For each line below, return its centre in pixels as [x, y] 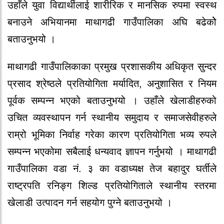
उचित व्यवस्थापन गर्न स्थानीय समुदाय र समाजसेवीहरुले [112, 118]
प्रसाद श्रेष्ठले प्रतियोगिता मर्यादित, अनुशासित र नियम [112, 84]
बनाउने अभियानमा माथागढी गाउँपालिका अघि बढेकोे [112, 22]
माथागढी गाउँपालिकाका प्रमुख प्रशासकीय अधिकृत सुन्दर [112, 67]
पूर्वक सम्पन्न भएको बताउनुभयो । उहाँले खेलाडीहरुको [112, 101]
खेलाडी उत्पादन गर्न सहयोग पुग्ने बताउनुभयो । [90, 203]
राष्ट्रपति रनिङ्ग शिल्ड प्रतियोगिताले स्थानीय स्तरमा [112, 186]
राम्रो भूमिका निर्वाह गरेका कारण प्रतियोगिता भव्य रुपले [112, 135]
